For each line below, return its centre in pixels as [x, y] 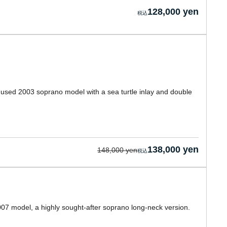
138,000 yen [173, 149]
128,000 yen [173, 12]
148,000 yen [117, 150]
